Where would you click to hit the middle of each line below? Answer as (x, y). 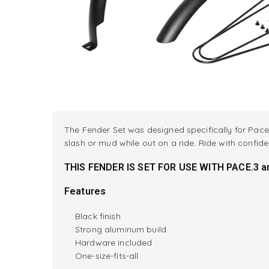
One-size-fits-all (107, 255)
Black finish (98, 216)
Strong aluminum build (121, 229)
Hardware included (114, 242)
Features (85, 191)
